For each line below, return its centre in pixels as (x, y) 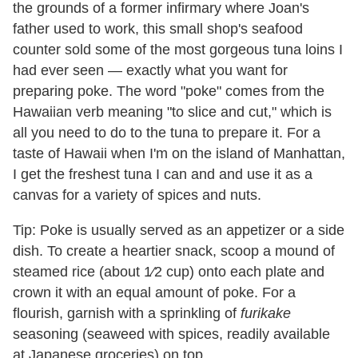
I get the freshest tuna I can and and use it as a (163, 174)
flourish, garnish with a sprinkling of (127, 313)
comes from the (275, 91)
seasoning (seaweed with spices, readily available (171, 334)
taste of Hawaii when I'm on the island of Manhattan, (179, 153)
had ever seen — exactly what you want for (150, 70)
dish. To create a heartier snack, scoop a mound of (174, 251)
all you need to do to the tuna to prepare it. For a (167, 133)
